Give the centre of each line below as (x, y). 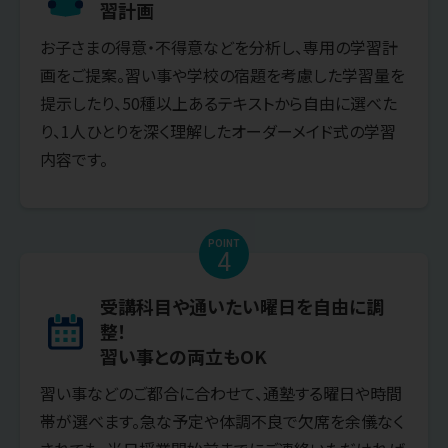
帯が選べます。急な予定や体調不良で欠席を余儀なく (222, 421)
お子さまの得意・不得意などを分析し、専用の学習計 (219, 47)
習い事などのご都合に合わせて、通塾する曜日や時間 (221, 393)
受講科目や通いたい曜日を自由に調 (242, 306)
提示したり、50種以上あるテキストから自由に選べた (218, 103)
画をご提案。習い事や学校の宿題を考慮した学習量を (222, 75)
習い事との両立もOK (183, 356)
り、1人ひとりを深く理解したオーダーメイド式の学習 (218, 131)
